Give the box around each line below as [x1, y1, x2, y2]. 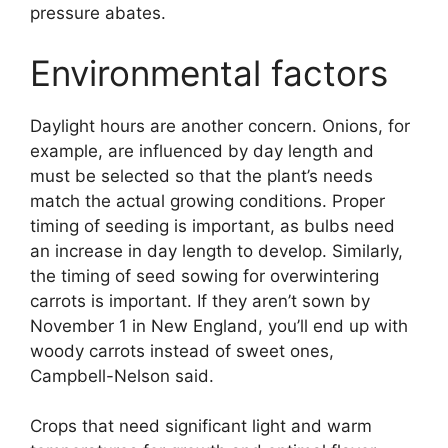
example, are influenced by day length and [30, 140, 374, 161]
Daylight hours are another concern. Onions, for [30, 115, 410, 136]
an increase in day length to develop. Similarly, [30, 240, 403, 261]
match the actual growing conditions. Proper [30, 190, 385, 211]
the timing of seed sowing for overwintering [30, 265, 379, 286]
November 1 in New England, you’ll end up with [30, 315, 408, 336]
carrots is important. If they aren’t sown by [30, 290, 370, 311]
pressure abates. [30, 3, 166, 24]
